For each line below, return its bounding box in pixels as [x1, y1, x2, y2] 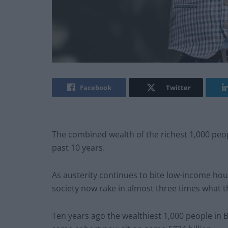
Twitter [165, 83, 191, 93]
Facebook [79, 83, 111, 93]
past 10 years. [52, 142, 105, 154]
